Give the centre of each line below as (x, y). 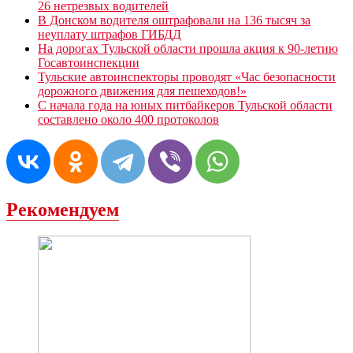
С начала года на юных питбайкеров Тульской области (185, 105)
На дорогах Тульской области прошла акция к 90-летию (188, 48)
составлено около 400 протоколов (128, 119)
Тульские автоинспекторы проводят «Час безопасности (187, 76)
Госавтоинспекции (89, 62)
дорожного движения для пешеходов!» (142, 91)
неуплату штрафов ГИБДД (110, 34)
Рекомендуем (63, 209)
